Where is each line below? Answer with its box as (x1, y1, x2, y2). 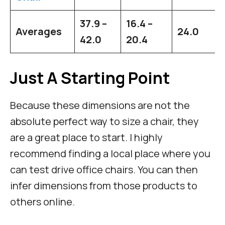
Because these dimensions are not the (10, 98, 190, 113)
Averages (16, 25, 62, 39)
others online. (10, 195, 77, 209)
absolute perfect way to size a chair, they (10, 115, 199, 129)
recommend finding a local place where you (10, 147, 210, 161)
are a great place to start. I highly (10, 131, 163, 145)
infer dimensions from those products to (10, 179, 197, 193)
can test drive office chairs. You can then (10, 163, 198, 177)
